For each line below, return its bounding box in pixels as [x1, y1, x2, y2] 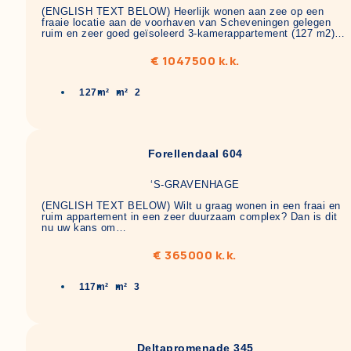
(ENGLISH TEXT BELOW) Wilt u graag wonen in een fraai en [42, 199, 341, 212]
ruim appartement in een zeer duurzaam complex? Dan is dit [42, 210, 338, 223]
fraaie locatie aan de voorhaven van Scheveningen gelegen [42, 16, 331, 28]
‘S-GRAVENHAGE [150, 178, 240, 190]
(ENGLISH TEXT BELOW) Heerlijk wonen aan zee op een [42, 5, 324, 17]
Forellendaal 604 [147, 147, 243, 161]
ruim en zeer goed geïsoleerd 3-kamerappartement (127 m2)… [42, 27, 346, 39]
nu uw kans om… [42, 221, 126, 233]
